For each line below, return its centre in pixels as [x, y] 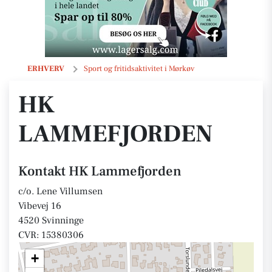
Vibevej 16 [40, 206]
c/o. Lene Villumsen [60, 191]
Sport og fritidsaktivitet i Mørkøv [139, 69]
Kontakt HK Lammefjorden [100, 171]
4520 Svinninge [51, 220]
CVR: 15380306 [51, 235]
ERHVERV [46, 69]
